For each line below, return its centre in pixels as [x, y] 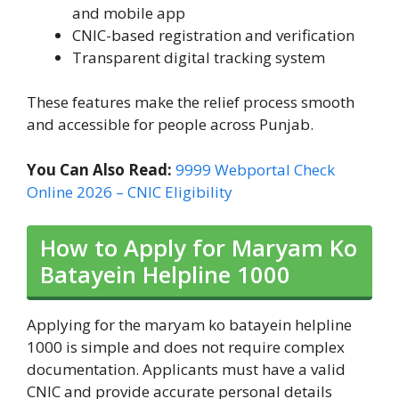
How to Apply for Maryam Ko [199, 248]
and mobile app [129, 12]
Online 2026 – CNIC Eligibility [130, 191]
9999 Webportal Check [255, 169]
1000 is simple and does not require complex [186, 347]
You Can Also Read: [101, 169]
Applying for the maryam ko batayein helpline [189, 325]
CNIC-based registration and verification [213, 35]
